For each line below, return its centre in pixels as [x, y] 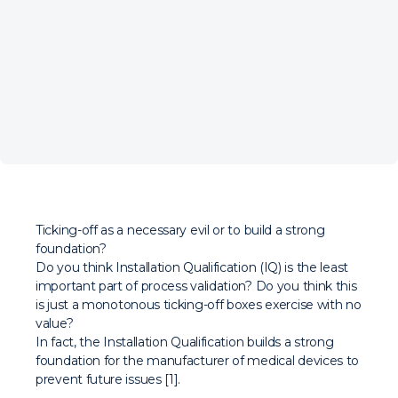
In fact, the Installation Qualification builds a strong [185, 342]
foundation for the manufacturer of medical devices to [198, 361]
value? [55, 323]
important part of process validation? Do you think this [196, 286]
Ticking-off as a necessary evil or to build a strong [180, 230]
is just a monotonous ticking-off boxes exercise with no [199, 305]
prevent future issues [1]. [108, 379]
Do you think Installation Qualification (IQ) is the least [192, 267]
